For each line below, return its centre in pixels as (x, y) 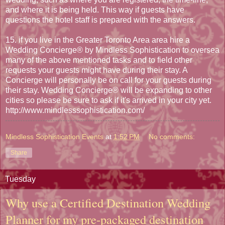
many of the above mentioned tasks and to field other (99, 60)
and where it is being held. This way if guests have (95, 10)
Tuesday (20, 179)
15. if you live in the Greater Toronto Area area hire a (98, 40)
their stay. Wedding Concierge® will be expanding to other (109, 90)
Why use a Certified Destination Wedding (108, 203)
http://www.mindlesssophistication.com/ (75, 110)
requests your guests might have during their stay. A (96, 70)
